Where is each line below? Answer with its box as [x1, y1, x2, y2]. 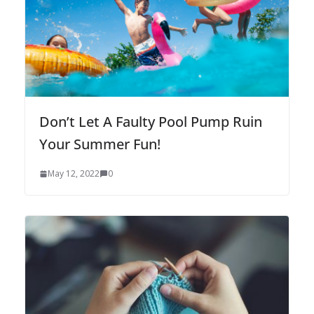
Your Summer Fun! [39, 134, 161, 153]
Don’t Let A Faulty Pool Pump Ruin [39, 111, 262, 131]
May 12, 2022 [48, 167, 100, 179]
